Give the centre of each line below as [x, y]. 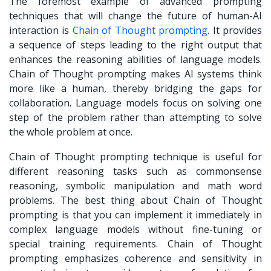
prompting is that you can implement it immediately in [135, 215]
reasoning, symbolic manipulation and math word [135, 186]
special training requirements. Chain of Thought [135, 244]
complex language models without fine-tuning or [135, 230]
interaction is [41, 31]
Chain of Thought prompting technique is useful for [135, 157]
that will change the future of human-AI [160, 16]
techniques [34, 16]
